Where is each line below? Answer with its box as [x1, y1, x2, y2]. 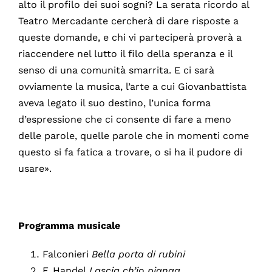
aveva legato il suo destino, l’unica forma [18, 97, 211, 109]
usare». [18, 163, 52, 175]
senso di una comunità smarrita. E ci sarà [18, 64, 214, 76]
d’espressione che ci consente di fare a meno [18, 114, 231, 126]
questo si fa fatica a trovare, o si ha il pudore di [18, 146, 242, 158]
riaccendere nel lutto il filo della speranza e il [18, 48, 233, 60]
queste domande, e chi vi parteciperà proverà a [18, 32, 242, 44]
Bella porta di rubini [91, 248, 185, 260]
